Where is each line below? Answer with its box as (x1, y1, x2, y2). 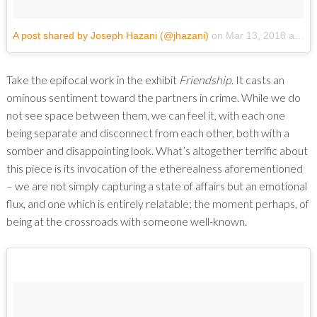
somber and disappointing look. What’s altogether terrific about (6, 144, 308, 158)
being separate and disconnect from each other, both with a (6, 126, 289, 140)
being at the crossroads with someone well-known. (6, 214, 247, 229)
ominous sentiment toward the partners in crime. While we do (6, 91, 301, 105)
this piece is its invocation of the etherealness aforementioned (6, 161, 303, 175)
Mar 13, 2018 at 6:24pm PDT (225, 30, 294, 42)
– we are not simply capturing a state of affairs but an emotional (6, 179, 307, 193)
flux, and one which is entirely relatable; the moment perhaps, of (6, 197, 309, 211)
